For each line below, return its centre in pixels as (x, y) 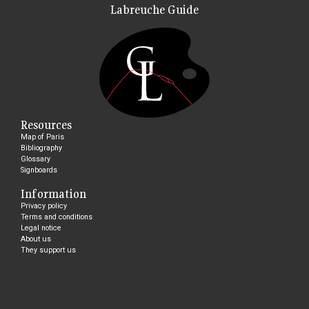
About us (36, 239)
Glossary (36, 159)
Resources (46, 124)
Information (53, 193)
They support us (48, 250)
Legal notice (41, 228)
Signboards (39, 170)
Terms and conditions (57, 217)
